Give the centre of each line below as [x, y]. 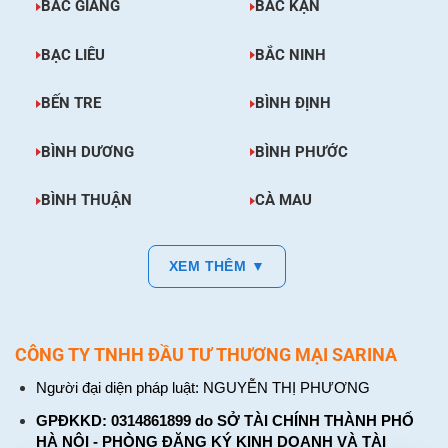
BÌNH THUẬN [86, 200]
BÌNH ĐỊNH [292, 103]
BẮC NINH [290, 54]
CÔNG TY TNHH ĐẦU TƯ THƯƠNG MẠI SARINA [206, 354]
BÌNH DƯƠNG [87, 151]
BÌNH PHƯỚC [301, 151]
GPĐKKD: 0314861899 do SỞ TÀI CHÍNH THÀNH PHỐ [224, 420]
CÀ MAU [283, 200]
